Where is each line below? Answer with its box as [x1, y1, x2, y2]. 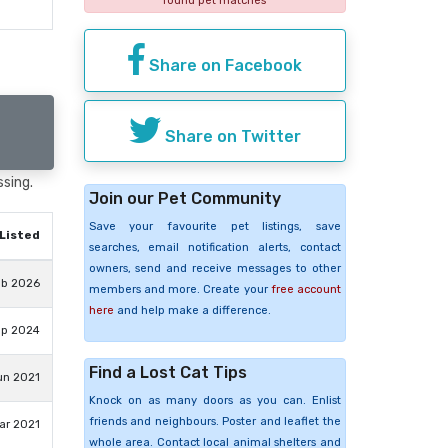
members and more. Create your [88, 283, 271, 297]
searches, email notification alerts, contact [88, 241, 341, 255]
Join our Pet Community [88, 189, 281, 209]
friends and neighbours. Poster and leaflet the [88, 415, 341, 429]
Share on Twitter [160, 126, 301, 146]
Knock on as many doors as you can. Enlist [88, 394, 341, 408]
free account [270, 283, 341, 297]
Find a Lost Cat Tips [88, 363, 247, 383]
